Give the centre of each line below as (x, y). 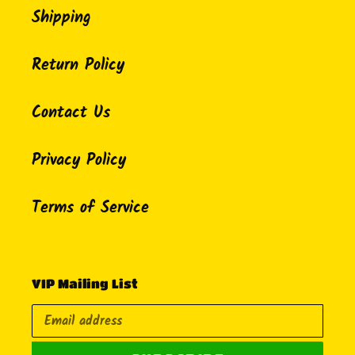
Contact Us (71, 113)
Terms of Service (90, 208)
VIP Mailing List (85, 283)
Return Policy (78, 65)
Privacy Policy (79, 160)
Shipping (61, 18)
